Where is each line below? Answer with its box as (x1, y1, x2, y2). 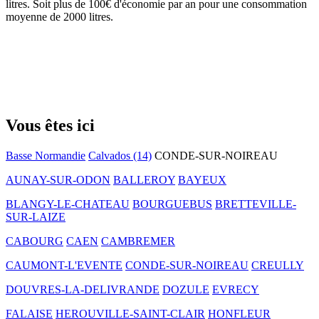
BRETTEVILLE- (215, 197, 296, 210)
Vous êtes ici (6, 115, 95, 135)
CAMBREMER (101, 234, 175, 247)
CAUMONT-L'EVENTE (6, 258, 122, 271)
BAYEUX (178, 173, 226, 186)
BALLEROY (113, 173, 175, 186)
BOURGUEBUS (132, 197, 212, 210)
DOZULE (162, 283, 209, 296)
